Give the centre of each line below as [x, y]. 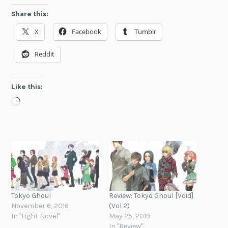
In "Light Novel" [36, 216]
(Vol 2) [119, 206]
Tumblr [146, 31]
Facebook [87, 31]
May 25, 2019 [130, 216]
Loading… [37, 102]
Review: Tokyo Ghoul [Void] [151, 195]
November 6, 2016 [40, 206]
